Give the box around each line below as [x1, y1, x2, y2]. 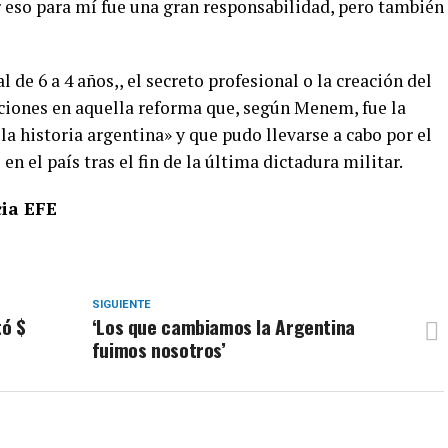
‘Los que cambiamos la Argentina [91, 311, 355, 341]
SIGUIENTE [91, 297, 151, 311]
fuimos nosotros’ [91, 334, 226, 364]
